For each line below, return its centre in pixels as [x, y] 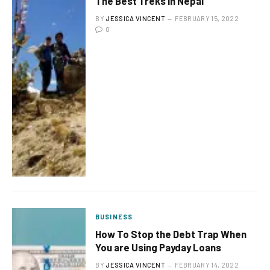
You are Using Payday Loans [159, 247]
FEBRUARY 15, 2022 [207, 18]
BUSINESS [114, 217]
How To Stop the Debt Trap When [171, 234]
